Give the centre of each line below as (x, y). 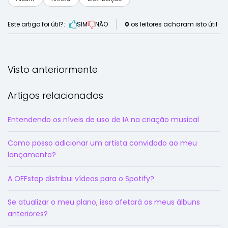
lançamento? (32, 155)
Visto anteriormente (53, 69)
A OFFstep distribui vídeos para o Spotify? (81, 178)
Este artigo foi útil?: (36, 24)
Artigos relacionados (55, 95)
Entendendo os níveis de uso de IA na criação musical (103, 119)
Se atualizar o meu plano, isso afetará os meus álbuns (104, 202)
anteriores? (28, 213)
